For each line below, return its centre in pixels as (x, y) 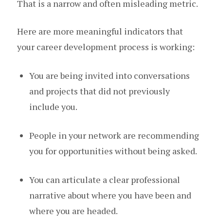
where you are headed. (73, 211)
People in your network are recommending (114, 136)
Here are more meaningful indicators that (100, 31)
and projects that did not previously (100, 91)
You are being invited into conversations (109, 76)
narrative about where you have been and (110, 195)
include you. (53, 107)
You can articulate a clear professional (105, 180)
